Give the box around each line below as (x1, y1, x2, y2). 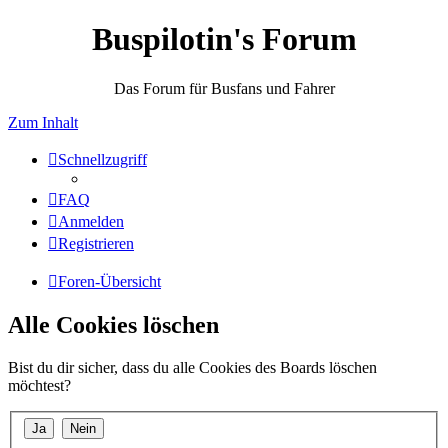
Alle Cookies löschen (8, 311, 219, 338)
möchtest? (8, 376, 71, 394)
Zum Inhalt (8, 113, 78, 131)
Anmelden (58, 212, 124, 230)
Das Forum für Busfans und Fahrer (113, 79, 335, 97)
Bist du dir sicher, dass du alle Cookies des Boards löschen (8, 358, 377, 376)
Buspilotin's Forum (91, 21, 357, 58)
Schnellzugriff (58, 150, 147, 168)
